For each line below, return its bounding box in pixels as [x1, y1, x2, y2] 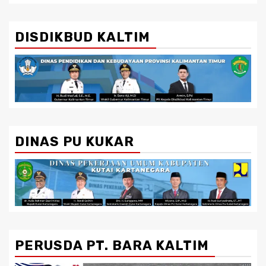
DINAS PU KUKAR [15, 133, 134, 150]
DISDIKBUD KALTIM [15, 29, 150, 46]
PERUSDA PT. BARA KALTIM [15, 237, 209, 254]
